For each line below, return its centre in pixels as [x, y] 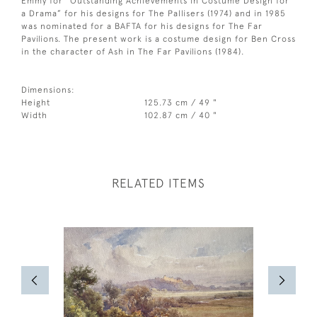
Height [36, 103]
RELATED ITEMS [158, 184]
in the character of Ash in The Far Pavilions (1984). [133, 52]
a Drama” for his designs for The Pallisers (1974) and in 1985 [154, 14]
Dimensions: [48, 90]
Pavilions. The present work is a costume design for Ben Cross [158, 39]
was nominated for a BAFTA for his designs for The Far [142, 27]
